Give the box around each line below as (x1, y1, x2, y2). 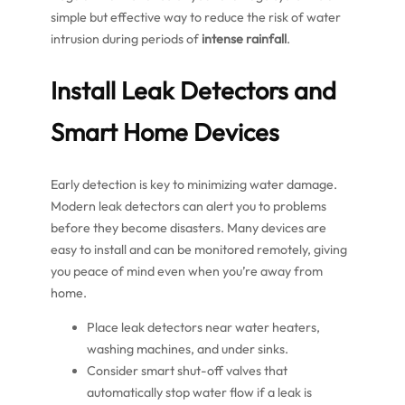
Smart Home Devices (51, 117, 279, 148)
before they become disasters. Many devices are (51, 219, 326, 236)
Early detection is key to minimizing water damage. (51, 175, 337, 193)
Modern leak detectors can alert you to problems (51, 197, 326, 214)
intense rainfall (202, 30, 287, 47)
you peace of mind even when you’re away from (51, 262, 323, 279)
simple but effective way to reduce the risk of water (51, 8, 341, 25)
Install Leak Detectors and (51, 75, 336, 107)
